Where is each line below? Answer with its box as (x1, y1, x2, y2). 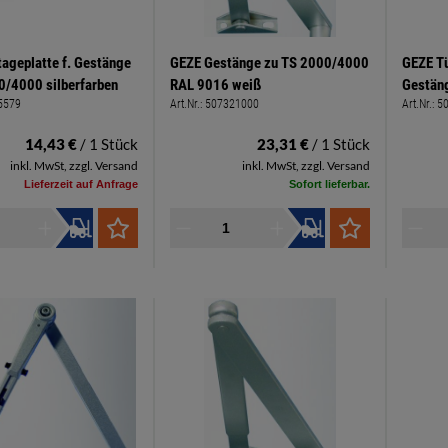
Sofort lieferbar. (289, 178, 370, 191)
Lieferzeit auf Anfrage (24, 178, 138, 191)
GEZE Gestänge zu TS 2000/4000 (170, 54, 369, 73)
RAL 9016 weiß (170, 76, 261, 95)
